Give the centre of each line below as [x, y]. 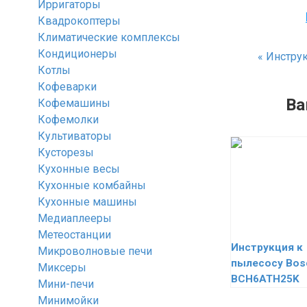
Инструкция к [267, 247]
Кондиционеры [77, 54]
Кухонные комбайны [92, 185]
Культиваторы [75, 136]
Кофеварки [67, 87]
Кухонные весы [79, 169]
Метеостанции [74, 235]
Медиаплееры [75, 218]
